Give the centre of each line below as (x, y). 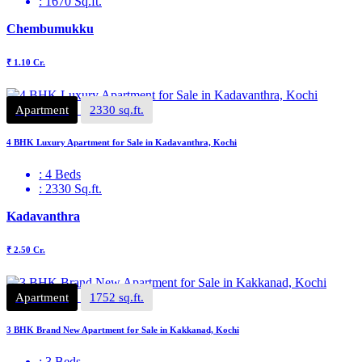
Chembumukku (50, 29)
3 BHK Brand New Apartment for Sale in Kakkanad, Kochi (123, 329)
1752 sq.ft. (117, 297)
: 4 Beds (60, 174)
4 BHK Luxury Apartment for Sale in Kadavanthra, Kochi (122, 142)
